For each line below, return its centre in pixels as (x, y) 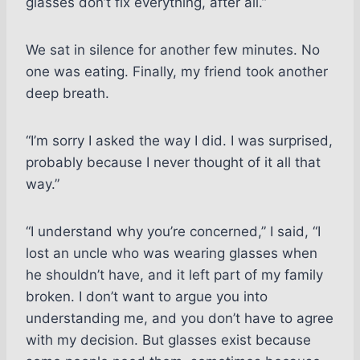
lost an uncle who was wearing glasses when (172, 254)
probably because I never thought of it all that (173, 163)
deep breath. (67, 94)
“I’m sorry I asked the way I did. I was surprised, (179, 141)
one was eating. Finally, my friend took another (177, 72)
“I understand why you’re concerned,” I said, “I (173, 232)
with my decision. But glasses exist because (168, 340)
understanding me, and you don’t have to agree (180, 319)
